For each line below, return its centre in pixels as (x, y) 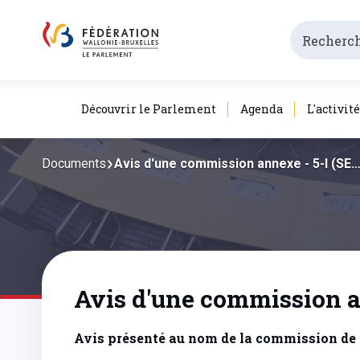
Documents (74, 164)
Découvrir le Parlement (149, 109)
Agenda (262, 109)
